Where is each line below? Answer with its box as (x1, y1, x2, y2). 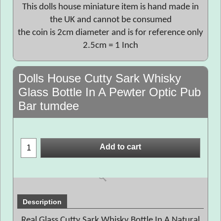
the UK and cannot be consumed (49, 15, 172, 25)
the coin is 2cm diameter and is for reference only (18, 28, 203, 37)
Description (23, 198, 62, 206)
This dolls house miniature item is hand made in (22, 2, 199, 12)
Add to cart (100, 143, 141, 151)
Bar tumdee (18, 99, 79, 112)
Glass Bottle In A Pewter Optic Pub (18, 85, 201, 99)
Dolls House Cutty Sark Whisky (18, 72, 181, 85)
